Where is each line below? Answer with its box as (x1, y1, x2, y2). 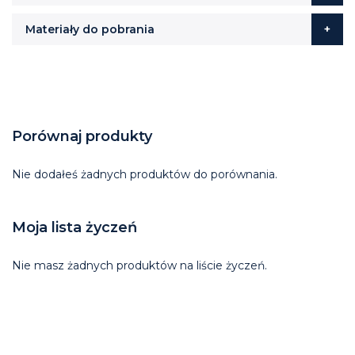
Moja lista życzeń (12, 218, 137, 236)
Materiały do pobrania (25, 21, 155, 36)
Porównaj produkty (12, 127, 152, 145)
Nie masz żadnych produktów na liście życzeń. (12, 258, 267, 273)
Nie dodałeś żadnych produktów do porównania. (12, 166, 277, 181)
